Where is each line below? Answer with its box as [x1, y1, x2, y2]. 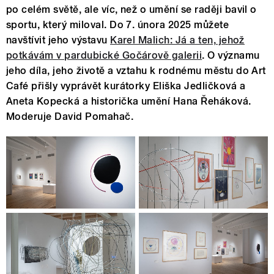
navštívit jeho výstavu [6, 34, 111, 46]
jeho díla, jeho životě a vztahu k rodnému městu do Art [6, 64, 266, 76]
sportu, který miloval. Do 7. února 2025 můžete [6, 18, 229, 31]
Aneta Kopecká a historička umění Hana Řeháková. [6, 95, 251, 107]
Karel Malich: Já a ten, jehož [110, 34, 245, 46]
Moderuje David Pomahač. [6, 110, 134, 122]
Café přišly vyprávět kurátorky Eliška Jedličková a [6, 80, 246, 92]
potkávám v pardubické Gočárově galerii [6, 49, 202, 61]
